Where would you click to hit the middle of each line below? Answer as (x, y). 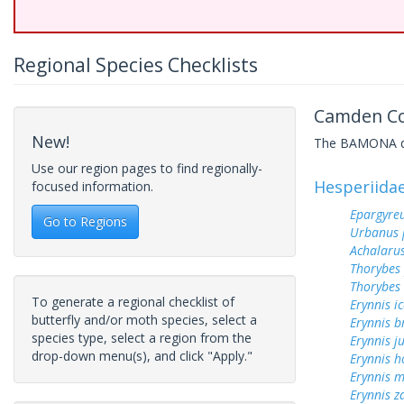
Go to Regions (85, 221)
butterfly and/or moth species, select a (144, 320)
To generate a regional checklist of (133, 302)
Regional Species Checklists (136, 65)
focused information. (92, 186)
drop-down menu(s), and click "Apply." (142, 356)
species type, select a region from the (142, 338)
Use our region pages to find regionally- (147, 168)
